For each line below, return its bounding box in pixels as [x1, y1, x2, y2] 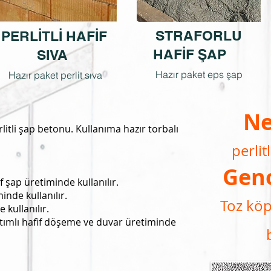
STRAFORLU [155, 27, 242, 44]
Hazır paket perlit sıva [8, 69, 102, 81]
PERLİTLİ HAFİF [1, 28, 107, 44]
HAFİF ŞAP [153, 46, 244, 62]
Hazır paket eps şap [155, 68, 243, 80]
